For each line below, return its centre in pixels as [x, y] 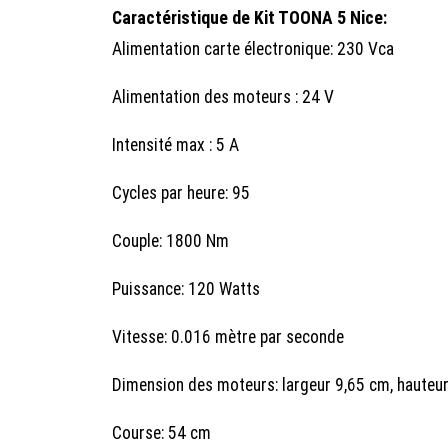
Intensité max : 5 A [175, 144]
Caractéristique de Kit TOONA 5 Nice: [249, 17]
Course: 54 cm [161, 432]
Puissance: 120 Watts [186, 288]
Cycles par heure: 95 [181, 192]
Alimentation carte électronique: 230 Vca [253, 48]
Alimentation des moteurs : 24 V [223, 96]
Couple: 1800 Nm [170, 240]
